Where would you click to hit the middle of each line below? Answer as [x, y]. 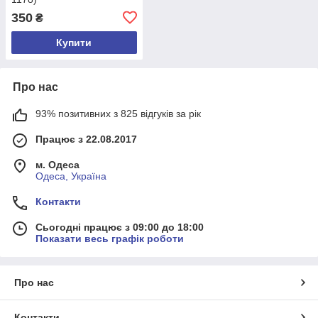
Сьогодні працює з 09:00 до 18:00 [120, 227]
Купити [74, 42]
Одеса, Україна [71, 176]
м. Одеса [57, 164]
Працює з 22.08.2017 [86, 139]
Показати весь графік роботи [110, 238]
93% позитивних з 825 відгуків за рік [118, 113]
